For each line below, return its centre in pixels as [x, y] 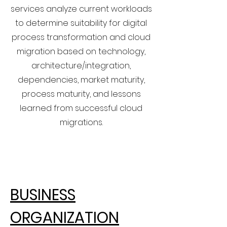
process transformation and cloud [81, 37]
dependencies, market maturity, [81, 80]
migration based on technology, [81, 51]
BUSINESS [43, 195]
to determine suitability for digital [81, 23]
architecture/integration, [81, 66]
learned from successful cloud [81, 108]
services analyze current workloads [81, 9]
